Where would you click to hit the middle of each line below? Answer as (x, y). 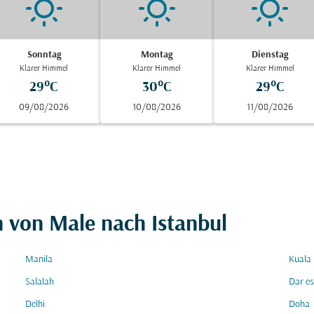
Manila (39, 260)
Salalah (40, 282)
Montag (157, 55)
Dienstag (270, 55)
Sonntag (44, 55)
